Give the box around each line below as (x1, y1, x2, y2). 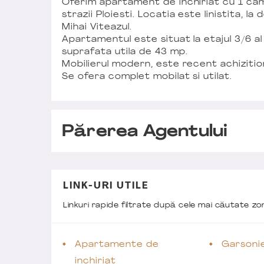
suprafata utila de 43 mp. (62, 47, 188, 57)
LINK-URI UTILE (63, 181, 148, 191)
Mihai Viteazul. (62, 22, 132, 32)
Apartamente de (75, 240, 159, 249)
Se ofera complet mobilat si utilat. (62, 72, 233, 81)
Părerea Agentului (62, 124, 228, 140)
